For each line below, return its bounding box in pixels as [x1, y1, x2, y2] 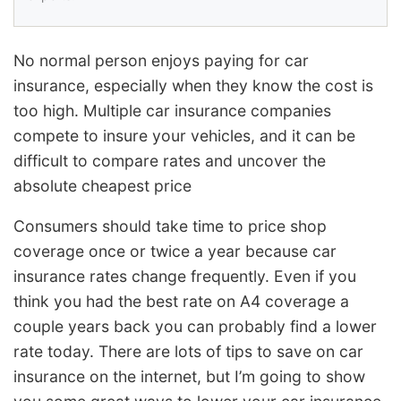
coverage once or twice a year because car [13, 242, 337, 261]
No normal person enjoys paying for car [13, 50, 309, 70]
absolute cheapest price [13, 175, 192, 195]
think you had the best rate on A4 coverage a [13, 292, 349, 311]
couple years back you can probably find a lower [13, 317, 377, 337]
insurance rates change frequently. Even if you [13, 267, 356, 286]
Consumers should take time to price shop [13, 217, 327, 236]
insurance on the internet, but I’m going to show [13, 367, 365, 387]
